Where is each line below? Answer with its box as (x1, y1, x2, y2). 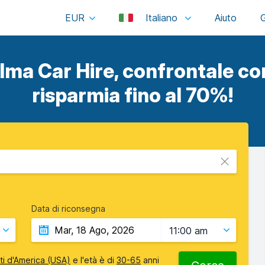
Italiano (143, 12, 180, 24)
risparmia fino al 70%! (32, 83, 233, 107)
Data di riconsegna (31, 203, 105, 214)
